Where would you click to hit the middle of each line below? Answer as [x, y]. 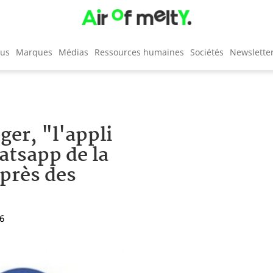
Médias [73, 52]
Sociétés [207, 52]
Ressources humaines [139, 52]
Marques [34, 52]
